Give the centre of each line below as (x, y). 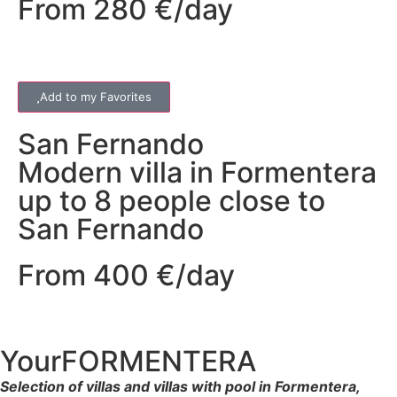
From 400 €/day (126, 275)
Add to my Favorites (96, 96)
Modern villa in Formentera (197, 172)
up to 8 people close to (171, 200)
